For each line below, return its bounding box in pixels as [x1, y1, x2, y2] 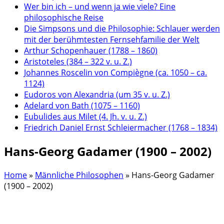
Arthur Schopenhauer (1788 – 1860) [24, 45, 157, 56]
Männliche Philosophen [35, 169, 123, 180]
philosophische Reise [24, 12, 103, 23]
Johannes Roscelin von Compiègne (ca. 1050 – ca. [24, 67, 207, 78]
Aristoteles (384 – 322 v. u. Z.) [24, 56, 132, 67]
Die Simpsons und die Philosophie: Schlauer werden [24, 23, 220, 34]
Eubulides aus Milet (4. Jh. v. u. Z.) [24, 111, 147, 122]
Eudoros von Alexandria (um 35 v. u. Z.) [24, 89, 170, 100]
